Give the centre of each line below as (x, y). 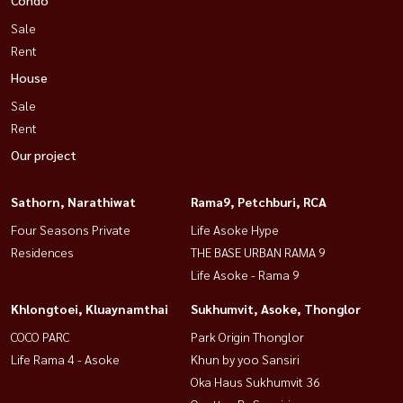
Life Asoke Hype (235, 229)
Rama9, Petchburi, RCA (259, 201)
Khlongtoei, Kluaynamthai (90, 308)
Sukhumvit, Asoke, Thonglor (276, 308)
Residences (42, 251)
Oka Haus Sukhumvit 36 (255, 381)
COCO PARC (40, 336)
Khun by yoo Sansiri (245, 358)
